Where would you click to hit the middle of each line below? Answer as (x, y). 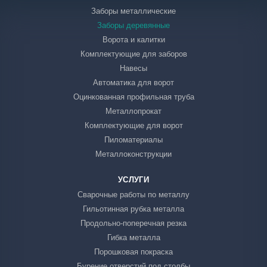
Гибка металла (133, 237)
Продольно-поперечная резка (133, 223)
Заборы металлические (133, 11)
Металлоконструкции (133, 154)
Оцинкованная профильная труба (133, 97)
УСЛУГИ (133, 180)
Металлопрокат (133, 111)
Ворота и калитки (133, 40)
